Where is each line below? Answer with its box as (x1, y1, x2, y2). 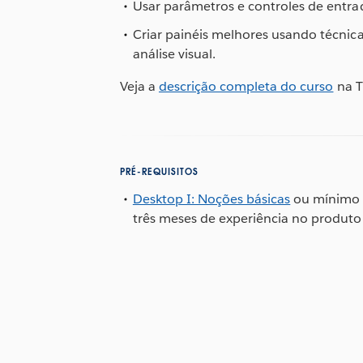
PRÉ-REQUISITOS (119, 165, 199, 177)
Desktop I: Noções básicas (132, 190, 291, 207)
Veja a (119, 78, 159, 96)
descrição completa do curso (158, 78, 334, 96)
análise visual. (132, 45, 216, 63)
